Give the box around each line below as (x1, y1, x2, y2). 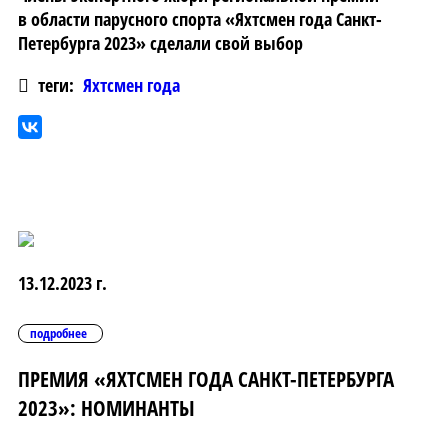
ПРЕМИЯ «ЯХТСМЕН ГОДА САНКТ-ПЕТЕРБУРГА (18, 364, 394, 394)
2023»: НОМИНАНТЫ (18, 393, 195, 423)
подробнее (30, 324, 87, 343)
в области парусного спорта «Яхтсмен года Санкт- (18, 7, 382, 32)
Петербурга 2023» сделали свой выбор (18, 31, 303, 56)
